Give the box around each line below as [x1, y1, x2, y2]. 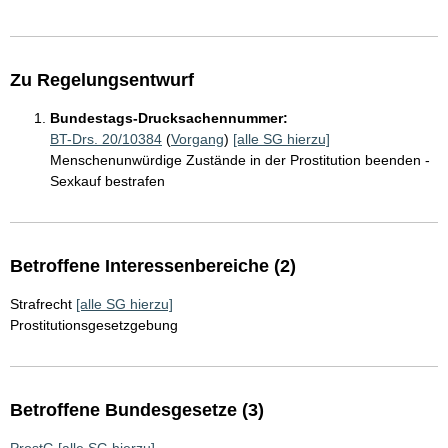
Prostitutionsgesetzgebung [10, 317, 178, 333]
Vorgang [171, 131, 224, 147]
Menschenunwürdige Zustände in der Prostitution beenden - [50, 152, 430, 168]
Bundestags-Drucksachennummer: [50, 110, 288, 126]
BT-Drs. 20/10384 [50, 131, 162, 147]
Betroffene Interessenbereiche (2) [10, 256, 296, 276]
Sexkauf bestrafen [50, 173, 165, 189]
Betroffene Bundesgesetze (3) [10, 400, 264, 420]
